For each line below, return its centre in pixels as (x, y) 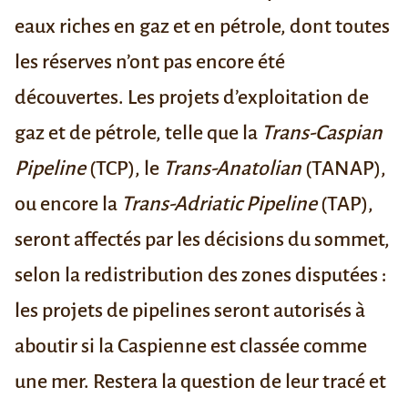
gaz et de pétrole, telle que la (138, 133)
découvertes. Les (87, 98)
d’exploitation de (294, 98)
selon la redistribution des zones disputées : (201, 275)
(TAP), (345, 204)
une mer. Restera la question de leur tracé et (200, 382)
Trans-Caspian (322, 133)
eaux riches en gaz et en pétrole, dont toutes (202, 27)
